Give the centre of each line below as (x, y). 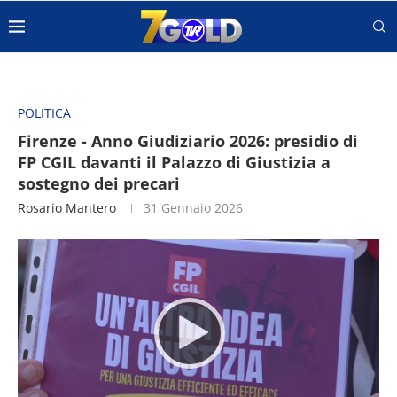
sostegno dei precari (99, 183)
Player (35, 264)
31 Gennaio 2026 (193, 208)
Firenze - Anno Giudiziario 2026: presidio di (188, 141)
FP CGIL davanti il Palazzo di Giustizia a (174, 162)
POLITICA (44, 113)
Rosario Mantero (67, 208)
